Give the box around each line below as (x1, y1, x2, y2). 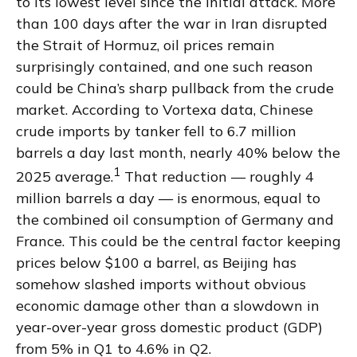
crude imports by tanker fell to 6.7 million (16, 121, 296, 140)
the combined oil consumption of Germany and (16, 210, 334, 229)
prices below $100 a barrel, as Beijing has (16, 253, 296, 272)
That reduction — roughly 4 (120, 167, 314, 186)
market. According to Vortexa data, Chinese (16, 100, 313, 119)
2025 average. (16, 167, 113, 186)
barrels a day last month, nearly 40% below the (16, 143, 340, 162)
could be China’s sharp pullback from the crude (16, 78, 334, 97)
